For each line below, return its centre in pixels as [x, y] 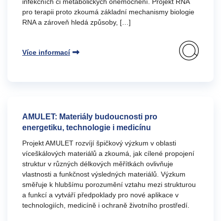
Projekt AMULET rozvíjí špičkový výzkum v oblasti [99, 143]
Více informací [46, 52]
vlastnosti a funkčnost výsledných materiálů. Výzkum [104, 174]
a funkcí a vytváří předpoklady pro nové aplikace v [100, 195]
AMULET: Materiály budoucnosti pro [90, 117]
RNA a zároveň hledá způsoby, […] [76, 22]
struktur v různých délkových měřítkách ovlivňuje [98, 164]
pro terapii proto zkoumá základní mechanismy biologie [108, 12]
